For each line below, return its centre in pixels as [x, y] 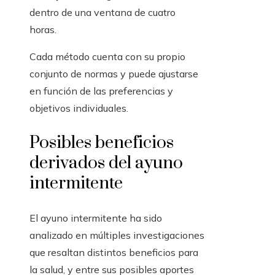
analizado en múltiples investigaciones [117, 235]
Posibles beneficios [102, 143]
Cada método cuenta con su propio [107, 57]
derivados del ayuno [106, 163]
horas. [43, 30]
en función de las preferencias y [101, 91]
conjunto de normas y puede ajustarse [114, 74]
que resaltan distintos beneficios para [114, 253]
